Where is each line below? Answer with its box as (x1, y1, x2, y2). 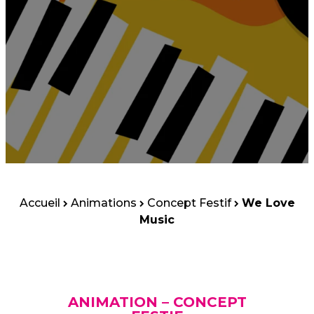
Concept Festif (146, 196, 231, 210)
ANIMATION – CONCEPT (67, 294, 247, 310)
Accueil (19, 196, 60, 210)
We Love (241, 196, 295, 210)
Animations (70, 196, 137, 210)
